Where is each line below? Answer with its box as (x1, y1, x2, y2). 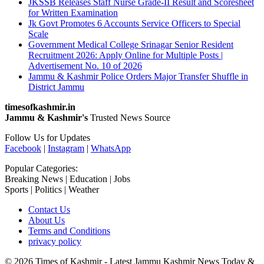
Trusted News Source (88, 113, 170, 123)
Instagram (48, 143, 84, 154)
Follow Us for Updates (5, 133, 90, 143)
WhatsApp (91, 143, 131, 154)
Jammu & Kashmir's (5, 113, 88, 123)
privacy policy (28, 236, 81, 247)
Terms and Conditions (28, 226, 110, 236)
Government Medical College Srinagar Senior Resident (28, 39, 233, 50)
